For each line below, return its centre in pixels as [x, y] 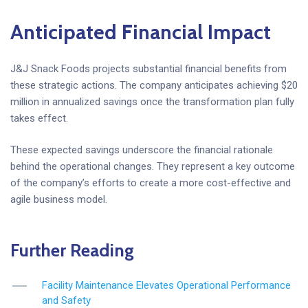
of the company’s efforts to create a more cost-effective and [151, 183]
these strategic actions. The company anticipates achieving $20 [154, 85]
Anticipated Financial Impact [141, 32]
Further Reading [72, 251]
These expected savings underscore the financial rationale [142, 150]
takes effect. [39, 118]
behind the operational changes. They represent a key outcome [153, 167]
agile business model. [59, 200]
